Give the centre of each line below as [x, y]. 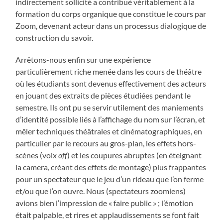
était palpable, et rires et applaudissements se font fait [108, 215]
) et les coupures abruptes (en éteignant [135, 155]
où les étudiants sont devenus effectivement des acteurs [111, 84]
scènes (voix [37, 155]
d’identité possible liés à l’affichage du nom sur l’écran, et [111, 119]
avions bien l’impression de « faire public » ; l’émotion [105, 203]
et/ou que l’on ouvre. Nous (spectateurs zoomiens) [101, 191]
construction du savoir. [55, 38]
